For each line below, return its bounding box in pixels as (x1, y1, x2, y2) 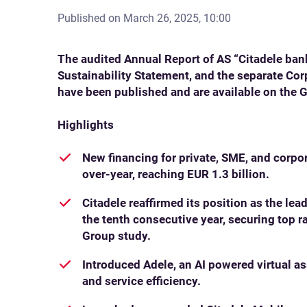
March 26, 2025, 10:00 (123, 12, 231, 25)
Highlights (58, 118, 114, 132)
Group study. (82, 229, 151, 243)
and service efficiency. (82, 274, 201, 288)
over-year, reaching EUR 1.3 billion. (82, 167, 269, 181)
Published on (58, 12, 123, 25)
